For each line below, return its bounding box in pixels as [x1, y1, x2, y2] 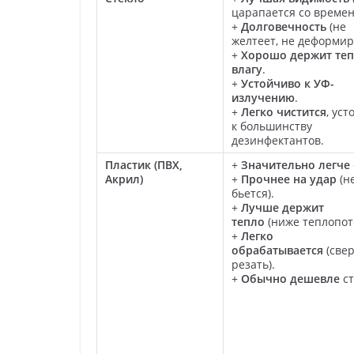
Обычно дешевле [241, 270, 340, 286]
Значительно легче [241, 156, 350, 172]
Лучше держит [241, 199, 324, 215]
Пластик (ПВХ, [105, 156, 183, 172]
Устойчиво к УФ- [241, 75, 334, 91]
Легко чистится [241, 104, 326, 119]
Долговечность [241, 18, 326, 34]
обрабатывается [232, 242, 323, 258]
